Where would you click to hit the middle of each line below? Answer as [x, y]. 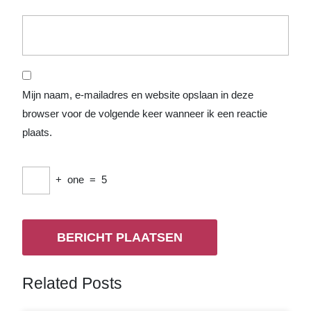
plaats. [37, 132]
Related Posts [72, 283]
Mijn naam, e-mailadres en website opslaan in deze [138, 94]
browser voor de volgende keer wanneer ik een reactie [145, 113]
